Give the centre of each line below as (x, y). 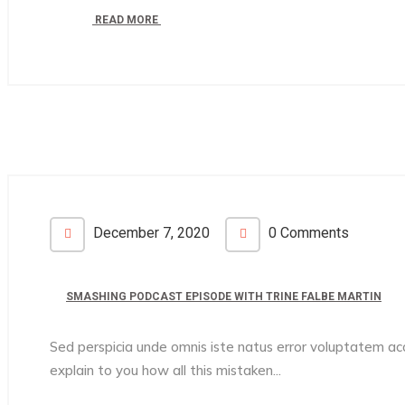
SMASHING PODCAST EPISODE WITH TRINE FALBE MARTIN (224, 297)
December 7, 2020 (150, 233)
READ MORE (127, 20)
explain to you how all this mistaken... (165, 370)
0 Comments (307, 233)
